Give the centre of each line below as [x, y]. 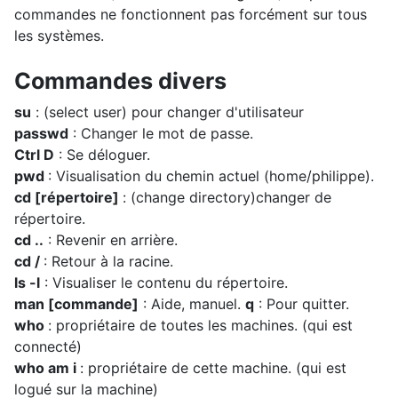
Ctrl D [34, 155]
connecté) [48, 346]
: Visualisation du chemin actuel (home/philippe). [211, 176]
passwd [41, 133]
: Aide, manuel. [192, 304]
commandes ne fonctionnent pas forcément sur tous [191, 14]
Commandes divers [120, 81]
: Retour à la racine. [108, 261]
